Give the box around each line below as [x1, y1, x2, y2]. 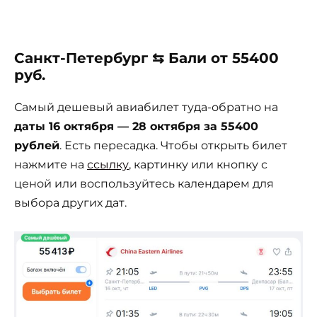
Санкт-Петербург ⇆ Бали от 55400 [14, 50, 279, 67]
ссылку [87, 158, 129, 172]
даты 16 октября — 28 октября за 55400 [14, 120, 258, 134]
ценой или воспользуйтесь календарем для [14, 177, 274, 191]
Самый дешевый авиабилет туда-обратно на [14, 100, 278, 115]
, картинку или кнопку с [129, 158, 267, 172]
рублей [14, 139, 59, 153]
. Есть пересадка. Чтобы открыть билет [59, 139, 287, 153]
